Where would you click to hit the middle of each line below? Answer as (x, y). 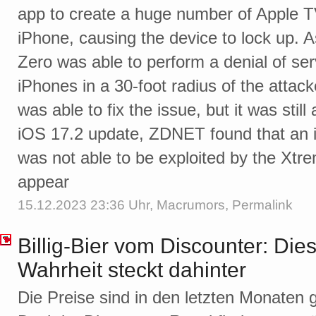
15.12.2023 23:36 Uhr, (87, 205)
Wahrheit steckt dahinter (132, 270)
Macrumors (191, 205)
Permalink (262, 205)
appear (43, 182)
